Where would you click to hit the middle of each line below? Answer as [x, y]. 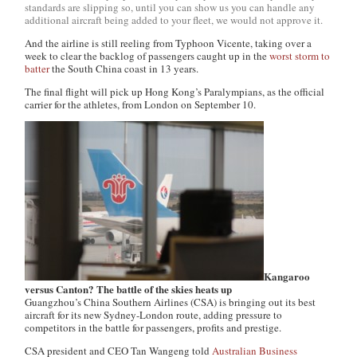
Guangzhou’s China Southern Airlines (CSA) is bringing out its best [171, 302]
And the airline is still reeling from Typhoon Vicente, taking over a [169, 43]
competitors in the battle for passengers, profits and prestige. [153, 328]
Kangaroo [287, 276]
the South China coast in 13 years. [124, 69]
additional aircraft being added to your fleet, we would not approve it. [174, 20]
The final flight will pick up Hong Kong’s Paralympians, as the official [175, 92]
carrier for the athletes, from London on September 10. [141, 104]
